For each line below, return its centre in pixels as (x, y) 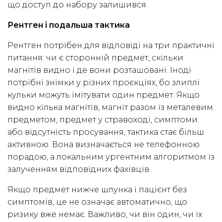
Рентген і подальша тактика (69, 25)
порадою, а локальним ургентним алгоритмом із (111, 157)
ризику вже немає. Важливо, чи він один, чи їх (105, 215)
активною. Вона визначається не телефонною (104, 145)
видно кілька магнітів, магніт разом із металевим (110, 108)
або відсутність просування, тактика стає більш (106, 132)
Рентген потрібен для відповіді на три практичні (111, 46)
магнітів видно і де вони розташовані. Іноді (99, 70)
